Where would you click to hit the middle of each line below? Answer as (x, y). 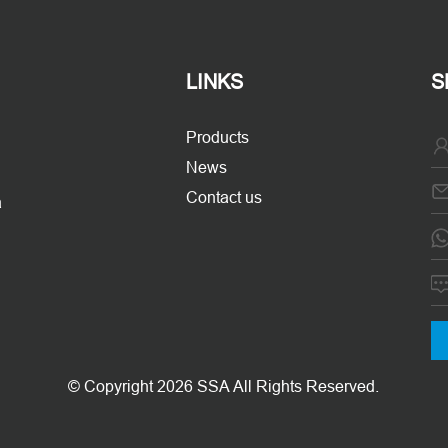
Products (217, 137)
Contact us (223, 197)
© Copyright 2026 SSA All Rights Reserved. (224, 386)
